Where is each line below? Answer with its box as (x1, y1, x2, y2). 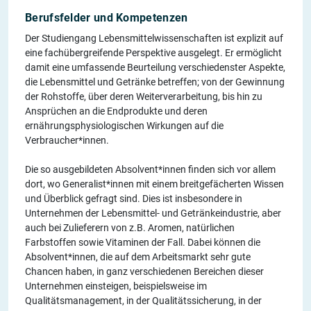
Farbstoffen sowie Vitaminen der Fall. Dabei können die (25, 236, 260, 248)
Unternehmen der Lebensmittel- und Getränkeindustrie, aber (25, 207, 281, 219)
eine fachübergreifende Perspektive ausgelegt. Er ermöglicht (25, 47, 282, 58)
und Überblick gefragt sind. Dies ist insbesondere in (25, 192, 242, 204)
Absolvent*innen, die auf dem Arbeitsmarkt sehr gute (25, 251, 251, 262)
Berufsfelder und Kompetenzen (25, 10, 188, 24)
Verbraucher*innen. (25, 134, 109, 146)
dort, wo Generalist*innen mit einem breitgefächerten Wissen (25, 178, 284, 190)
